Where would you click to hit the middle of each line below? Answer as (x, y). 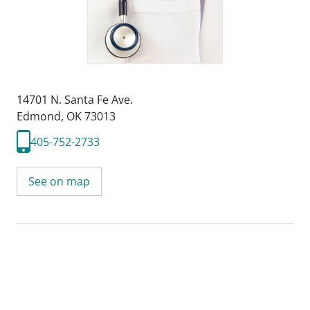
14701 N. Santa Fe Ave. (75, 100)
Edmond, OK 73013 (66, 116)
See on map (59, 181)
